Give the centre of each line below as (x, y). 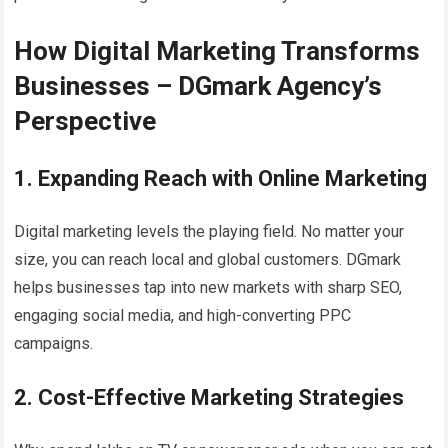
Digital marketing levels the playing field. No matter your (209, 231)
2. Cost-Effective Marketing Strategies (209, 397)
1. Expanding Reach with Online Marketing (221, 178)
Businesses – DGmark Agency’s (198, 85)
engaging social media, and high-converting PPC (183, 315)
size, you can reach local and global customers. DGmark (208, 259)
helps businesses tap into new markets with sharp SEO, (208, 287)
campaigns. (54, 343)
